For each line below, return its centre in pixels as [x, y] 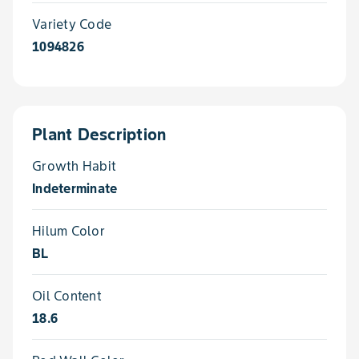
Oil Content [67, 296]
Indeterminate [75, 188]
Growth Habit [74, 166]
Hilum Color [69, 231]
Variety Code [72, 24]
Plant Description [99, 135]
